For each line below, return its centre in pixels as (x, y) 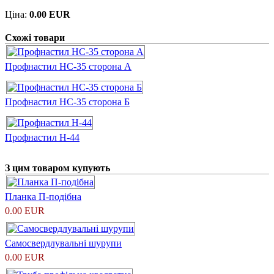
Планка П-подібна (43, 196)
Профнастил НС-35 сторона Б (67, 102)
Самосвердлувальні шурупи (63, 243)
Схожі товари (35, 37)
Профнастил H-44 (42, 137)
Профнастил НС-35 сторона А (68, 66)
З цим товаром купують (57, 168)
